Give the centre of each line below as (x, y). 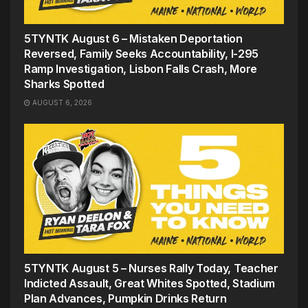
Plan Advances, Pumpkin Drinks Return (125, 298)
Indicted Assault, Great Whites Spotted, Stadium (150, 283)
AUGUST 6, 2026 (61, 102)
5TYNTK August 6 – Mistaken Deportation (133, 38)
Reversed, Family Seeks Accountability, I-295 (141, 53)
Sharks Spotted (64, 84)
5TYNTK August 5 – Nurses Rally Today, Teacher (151, 268)
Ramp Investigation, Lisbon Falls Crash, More (141, 68)
